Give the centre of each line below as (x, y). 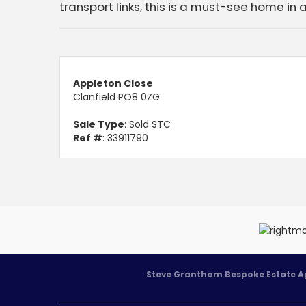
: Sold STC (148, 124)
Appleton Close (113, 83)
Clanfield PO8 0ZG (116, 97)
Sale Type (99, 124)
